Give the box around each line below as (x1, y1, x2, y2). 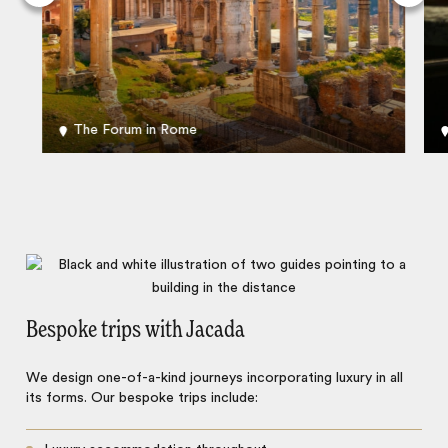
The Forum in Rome (73, 122, 198, 137)
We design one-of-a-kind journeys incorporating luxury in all (26, 371, 404, 386)
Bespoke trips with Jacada (26, 319, 246, 343)
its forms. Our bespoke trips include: (26, 391, 259, 406)
